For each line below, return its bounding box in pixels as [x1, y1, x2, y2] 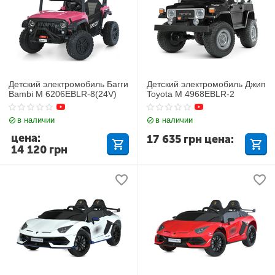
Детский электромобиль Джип [147, 79, 266, 89]
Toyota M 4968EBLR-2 [147, 88, 235, 99]
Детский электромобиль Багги [9, 79, 129, 89]
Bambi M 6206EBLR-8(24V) [9, 88, 117, 99]
